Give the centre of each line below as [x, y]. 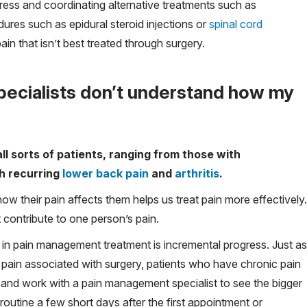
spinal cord [236, 24]
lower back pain [106, 173]
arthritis [197, 173]
